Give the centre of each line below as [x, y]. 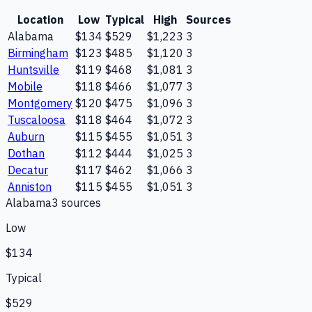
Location [40, 19]
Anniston [30, 186]
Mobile [25, 86]
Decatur [28, 170]
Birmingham [38, 53]
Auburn [26, 136]
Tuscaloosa [37, 119]
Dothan [26, 153]
